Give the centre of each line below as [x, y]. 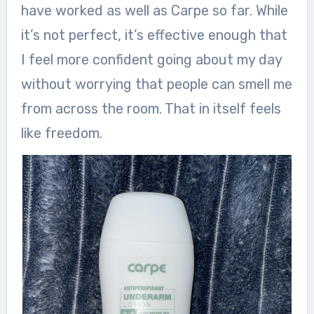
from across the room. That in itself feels [151, 109]
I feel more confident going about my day [151, 60]
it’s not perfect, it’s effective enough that [154, 35]
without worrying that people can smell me [156, 84]
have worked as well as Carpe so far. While [154, 11]
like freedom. [61, 133]
